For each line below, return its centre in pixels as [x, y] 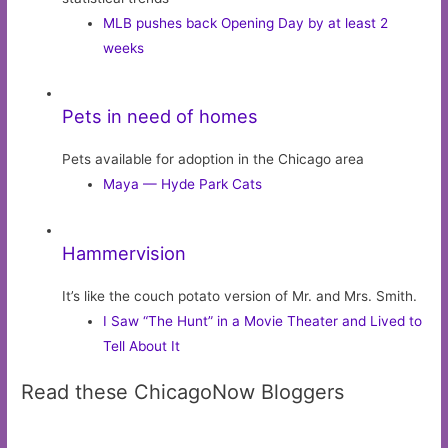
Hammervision [124, 252]
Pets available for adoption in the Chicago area [213, 159]
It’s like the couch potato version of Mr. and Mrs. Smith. [240, 295]
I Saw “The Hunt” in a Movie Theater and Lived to [263, 320]
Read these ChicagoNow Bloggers [183, 392]
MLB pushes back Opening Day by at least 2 [246, 22]
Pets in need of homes [160, 116]
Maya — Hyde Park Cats [183, 184]
